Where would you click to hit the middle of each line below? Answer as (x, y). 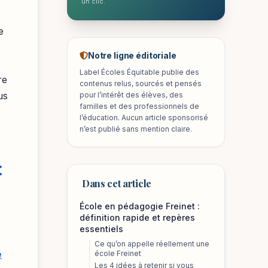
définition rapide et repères (137, 217)
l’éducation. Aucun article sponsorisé (144, 118)
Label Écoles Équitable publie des (139, 72)
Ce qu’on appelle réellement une (152, 244)
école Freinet (118, 253)
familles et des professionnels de (139, 106)
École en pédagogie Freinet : (140, 206)
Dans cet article (117, 183)
